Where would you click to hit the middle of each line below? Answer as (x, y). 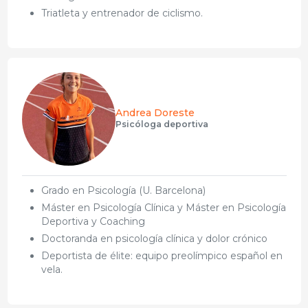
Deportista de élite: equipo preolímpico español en (162, 255)
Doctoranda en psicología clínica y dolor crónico (154, 238)
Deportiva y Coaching (93, 221)
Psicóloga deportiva (162, 124)
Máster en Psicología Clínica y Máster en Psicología (163, 207)
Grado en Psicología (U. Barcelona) (123, 190)
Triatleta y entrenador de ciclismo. (122, 13)
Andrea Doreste (155, 112)
